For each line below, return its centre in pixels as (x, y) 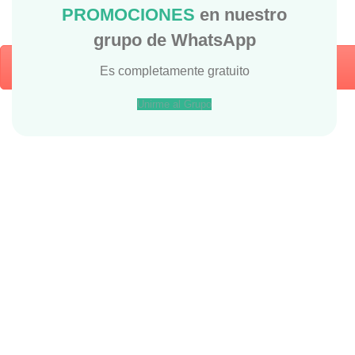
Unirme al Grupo (174, 104)
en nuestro (241, 15)
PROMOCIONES (128, 15)
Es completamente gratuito (174, 71)
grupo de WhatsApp (174, 40)
